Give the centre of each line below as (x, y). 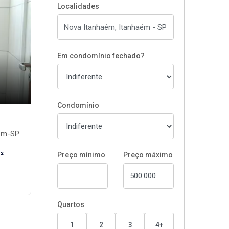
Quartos (71, 204)
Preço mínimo (81, 155)
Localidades (78, 6)
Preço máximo (148, 155)
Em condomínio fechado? (101, 56)
